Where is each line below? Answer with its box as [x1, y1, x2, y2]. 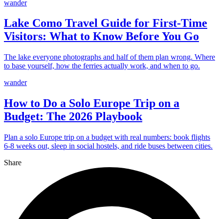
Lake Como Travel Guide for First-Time [4, 17, 207, 30]
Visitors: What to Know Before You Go [4, 30, 199, 43]
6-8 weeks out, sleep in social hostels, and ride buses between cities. [4, 142, 213, 151]
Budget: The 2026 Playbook [4, 110, 142, 123]
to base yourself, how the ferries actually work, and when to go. [4, 62, 200, 70]
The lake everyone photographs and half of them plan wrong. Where [4, 53, 215, 62]
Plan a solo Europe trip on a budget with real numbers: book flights [4, 133, 210, 142]
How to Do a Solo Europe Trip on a [4, 97, 179, 110]
